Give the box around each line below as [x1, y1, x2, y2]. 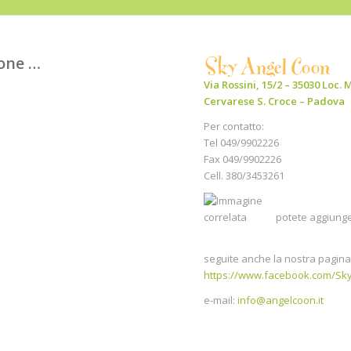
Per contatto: [204, 119, 265, 134]
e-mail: [204, 293, 238, 308]
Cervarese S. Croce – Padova [204, 94, 346, 108]
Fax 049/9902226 [204, 152, 282, 167]
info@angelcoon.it [237, 293, 324, 308]
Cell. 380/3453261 [204, 168, 285, 183]
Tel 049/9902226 [204, 136, 280, 150]
